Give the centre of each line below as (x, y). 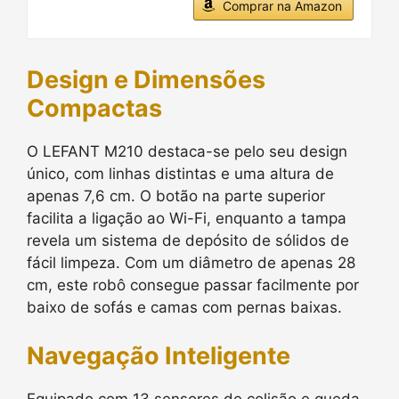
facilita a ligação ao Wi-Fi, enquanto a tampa (187, 218)
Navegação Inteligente (159, 355)
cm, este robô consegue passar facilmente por (193, 285)
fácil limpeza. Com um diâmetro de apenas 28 (191, 263)
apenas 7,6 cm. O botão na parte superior (176, 196)
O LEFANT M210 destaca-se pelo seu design (187, 151)
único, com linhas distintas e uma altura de (180, 174)
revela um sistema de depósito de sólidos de (188, 240)
